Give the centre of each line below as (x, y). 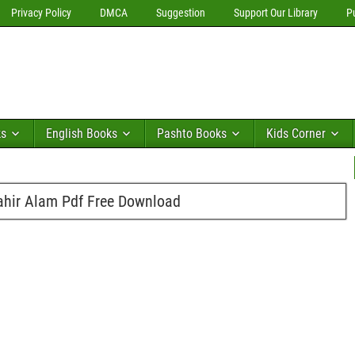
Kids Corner (296, 134)
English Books (82, 134)
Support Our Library (276, 13)
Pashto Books (192, 134)
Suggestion (181, 13)
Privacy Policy (41, 13)
